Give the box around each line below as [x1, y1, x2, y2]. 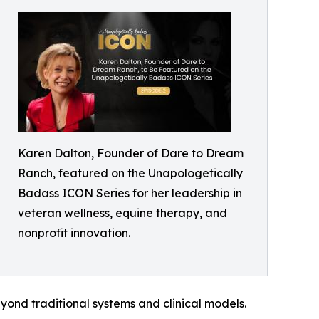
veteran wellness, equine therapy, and [18, 206, 227, 220]
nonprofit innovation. [18, 226, 130, 240]
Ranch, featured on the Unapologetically [18, 166, 243, 180]
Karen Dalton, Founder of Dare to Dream [18, 146, 244, 160]
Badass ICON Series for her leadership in [18, 186, 242, 200]
